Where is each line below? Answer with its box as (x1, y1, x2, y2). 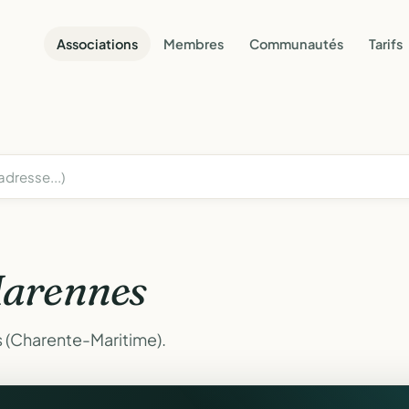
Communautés (249, 35, 343, 52)
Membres (163, 35, 224, 52)
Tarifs (369, 35, 403, 52)
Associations (57, 35, 138, 52)
